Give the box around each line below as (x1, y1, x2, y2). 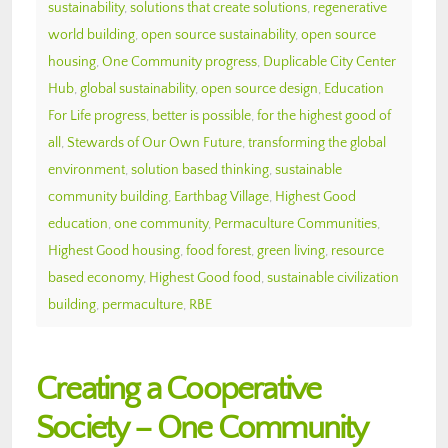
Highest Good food (149, 269, 261, 286)
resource (331, 242, 384, 259)
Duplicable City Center (263, 53, 396, 70)
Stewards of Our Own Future (67, 134, 242, 151)
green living (257, 242, 325, 259)
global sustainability (80, 80, 195, 97)
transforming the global (248, 134, 386, 151)
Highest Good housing (48, 242, 180, 259)
